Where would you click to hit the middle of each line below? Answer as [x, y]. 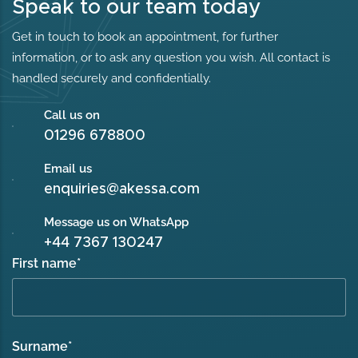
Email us [68, 168]
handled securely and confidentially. [112, 78]
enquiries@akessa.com [122, 189]
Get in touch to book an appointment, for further [145, 36]
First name [45, 263]
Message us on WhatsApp [117, 222]
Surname [40, 346]
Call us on [72, 115]
